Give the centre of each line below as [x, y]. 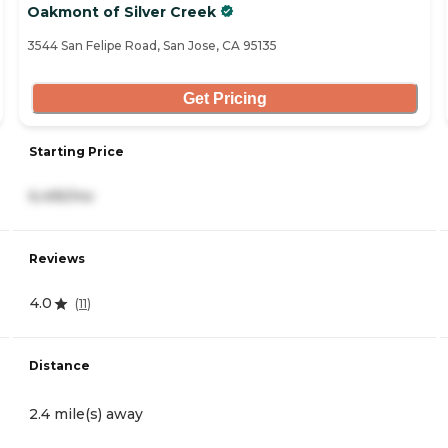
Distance [59, 366]
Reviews [57, 259]
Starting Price [76, 152]
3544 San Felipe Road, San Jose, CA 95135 [152, 46]
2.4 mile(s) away [86, 414]
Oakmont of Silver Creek [121, 12]
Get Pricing [224, 98]
